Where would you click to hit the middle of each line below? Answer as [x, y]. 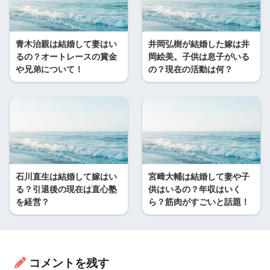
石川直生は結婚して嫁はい [66, 177]
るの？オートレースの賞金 [66, 57]
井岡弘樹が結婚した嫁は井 [199, 44]
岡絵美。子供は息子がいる [199, 57]
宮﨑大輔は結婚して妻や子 [199, 177]
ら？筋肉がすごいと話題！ [199, 202]
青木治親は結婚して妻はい [66, 44]
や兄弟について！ [49, 70]
